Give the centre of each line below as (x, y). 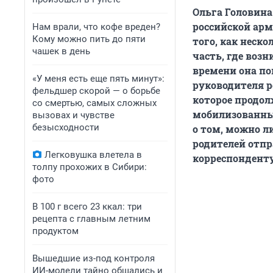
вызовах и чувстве (73, 115)
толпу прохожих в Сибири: (90, 167)
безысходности (66, 127)
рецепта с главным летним (91, 219)
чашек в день (61, 51)
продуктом (55, 231)
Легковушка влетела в (93, 155)
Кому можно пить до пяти (89, 39)
